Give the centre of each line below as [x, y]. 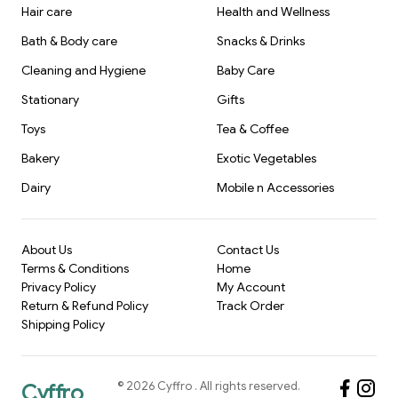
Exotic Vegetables [267, 159]
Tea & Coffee [253, 129]
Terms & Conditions [75, 269]
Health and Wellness [273, 12]
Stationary [50, 100]
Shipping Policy [63, 325]
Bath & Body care [69, 41]
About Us [47, 250]
